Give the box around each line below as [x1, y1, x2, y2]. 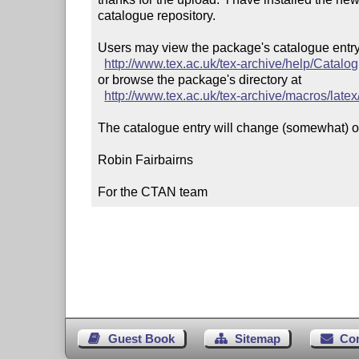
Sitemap [234, 331, 280, 345]
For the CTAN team [98, 184, 208, 199]
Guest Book [107, 331, 175, 345]
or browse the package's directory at [98, 72, 302, 87]
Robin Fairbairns [98, 152, 194, 167]
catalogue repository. [98, 8, 216, 22]
